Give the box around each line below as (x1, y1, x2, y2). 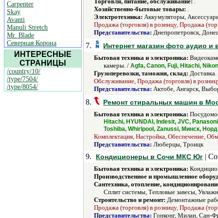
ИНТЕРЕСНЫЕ (14, 50, 72, 58)
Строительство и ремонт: (94, 196, 165, 203)
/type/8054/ (7, 83, 38, 91)
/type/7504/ (7, 75, 38, 83)
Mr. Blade (7, 32, 34, 39)
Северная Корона (7, 39, 56, 47)
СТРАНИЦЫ (19, 59, 66, 67)
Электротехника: (94, 13, 143, 20)
